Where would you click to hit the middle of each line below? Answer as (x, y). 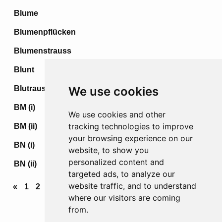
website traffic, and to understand (132, 186)
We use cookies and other (117, 114)
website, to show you (108, 150)
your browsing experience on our (130, 138)
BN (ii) (25, 164)
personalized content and (116, 162)
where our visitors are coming (124, 198)
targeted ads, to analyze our (121, 174)
